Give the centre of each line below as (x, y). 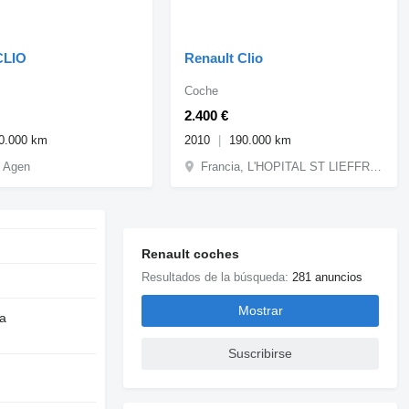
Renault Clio (224, 58)
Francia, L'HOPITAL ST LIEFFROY (376, 166)
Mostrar (260, 311)
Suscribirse (261, 354)
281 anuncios (328, 277)
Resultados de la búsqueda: (217, 277)
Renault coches (191, 253)
